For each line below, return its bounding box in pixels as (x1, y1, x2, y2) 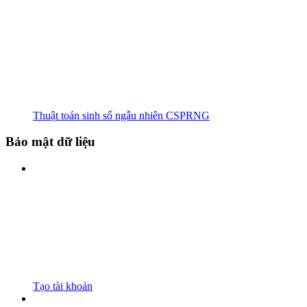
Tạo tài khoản (33, 280, 93, 293)
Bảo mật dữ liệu (5, 134, 95, 149)
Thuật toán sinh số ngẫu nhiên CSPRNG (33, 109, 210, 121)
